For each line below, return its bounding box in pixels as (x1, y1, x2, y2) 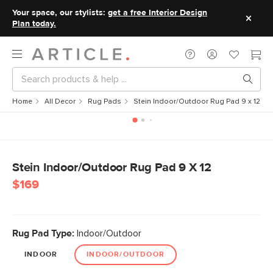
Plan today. (12, 19, 56, 28)
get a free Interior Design (108, 9, 207, 17)
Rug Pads (88, 98, 121, 105)
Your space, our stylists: (12, 9, 108, 17)
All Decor (44, 98, 76, 105)
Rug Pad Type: (12, 229, 74, 238)
